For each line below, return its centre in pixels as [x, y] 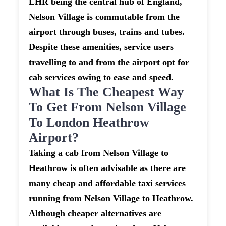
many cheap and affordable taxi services [107, 183]
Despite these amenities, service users [101, 47]
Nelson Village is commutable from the [104, 17]
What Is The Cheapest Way [106, 92]
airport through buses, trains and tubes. [107, 32]
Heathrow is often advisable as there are [107, 168]
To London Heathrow [89, 123]
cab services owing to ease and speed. [101, 77]
